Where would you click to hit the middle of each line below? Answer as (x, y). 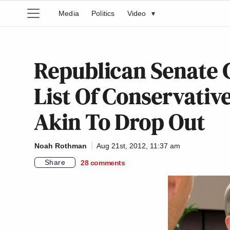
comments (108, 162)
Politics (103, 13)
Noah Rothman (61, 146)
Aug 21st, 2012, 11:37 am (138, 146)
